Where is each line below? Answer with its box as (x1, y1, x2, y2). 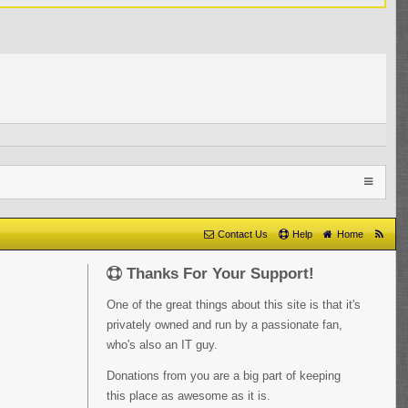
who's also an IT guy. (107, 338, 219, 352)
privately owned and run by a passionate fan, (107, 318, 343, 331)
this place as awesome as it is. (107, 389, 271, 403)
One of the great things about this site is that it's (107, 298, 362, 311)
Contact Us (218, 229, 269, 240)
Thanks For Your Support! (122, 265, 315, 282)
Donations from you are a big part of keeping (107, 369, 342, 382)
